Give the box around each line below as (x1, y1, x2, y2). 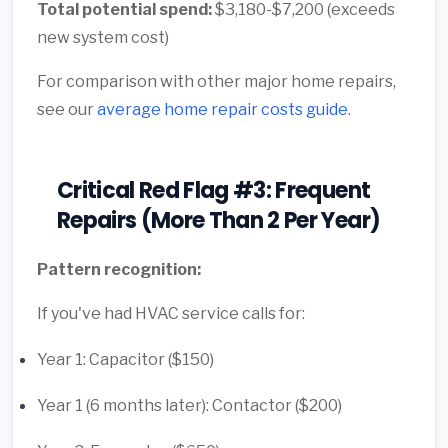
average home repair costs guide (97, 99, 348, 119)
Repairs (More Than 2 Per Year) (57, 204, 381, 236)
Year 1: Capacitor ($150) (37, 349, 214, 369)
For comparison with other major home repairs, (37, 71, 396, 91)
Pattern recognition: (37, 259, 201, 279)
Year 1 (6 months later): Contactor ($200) (37, 395, 342, 415)
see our (37, 99, 97, 119)
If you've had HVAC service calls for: (37, 303, 305, 323)
